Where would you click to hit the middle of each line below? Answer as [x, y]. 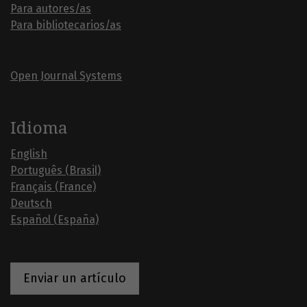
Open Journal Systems [66, 76]
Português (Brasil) [56, 171]
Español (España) [54, 220]
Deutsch [31, 204]
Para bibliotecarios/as [66, 25]
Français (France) [53, 187]
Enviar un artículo [75, 279]
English [29, 154]
